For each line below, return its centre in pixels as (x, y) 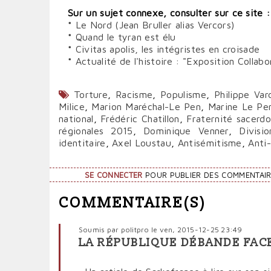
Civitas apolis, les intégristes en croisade (168, 49)
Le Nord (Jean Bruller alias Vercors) (155, 25)
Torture (91, 94)
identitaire (82, 143)
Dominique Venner (186, 131)
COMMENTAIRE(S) (133, 203)
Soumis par (100, 229)
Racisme (134, 94)
